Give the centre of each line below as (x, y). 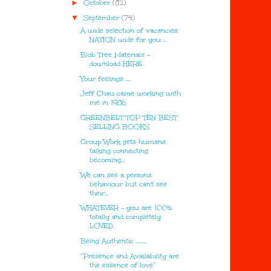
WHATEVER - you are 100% (126, 208)
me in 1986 (108, 103)
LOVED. (102, 226)
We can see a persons (116, 175)
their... (99, 193)
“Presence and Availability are (130, 256)
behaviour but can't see (129, 184)
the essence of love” (123, 265)
